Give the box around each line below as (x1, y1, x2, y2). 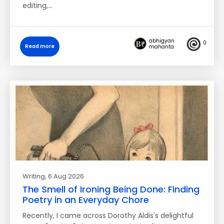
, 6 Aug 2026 (45, 171, 84, 181)
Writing (22, 171, 45, 181)
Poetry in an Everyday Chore (22, 193, 149, 206)
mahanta (149, 43, 174, 51)
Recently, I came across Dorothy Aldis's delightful (22, 210, 193, 220)
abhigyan (149, 37, 174, 45)
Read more (25, 42, 54, 50)
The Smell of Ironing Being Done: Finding (22, 182, 199, 195)
